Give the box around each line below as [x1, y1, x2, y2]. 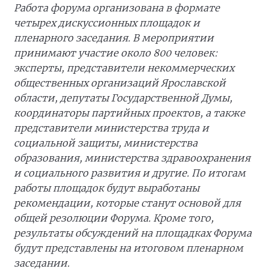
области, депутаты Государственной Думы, [14, 92, 232, 104]
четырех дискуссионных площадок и [14, 17, 200, 29]
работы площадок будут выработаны [14, 182, 199, 195]
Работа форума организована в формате [14, 2, 220, 14]
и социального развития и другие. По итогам [14, 167, 246, 180]
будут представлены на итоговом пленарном [14, 242, 243, 255]
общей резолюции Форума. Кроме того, [14, 212, 214, 225]
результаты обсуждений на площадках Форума [14, 227, 252, 240]
